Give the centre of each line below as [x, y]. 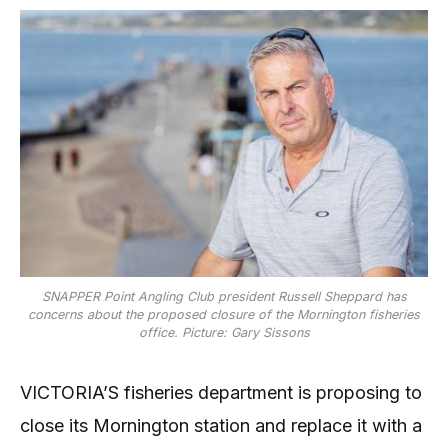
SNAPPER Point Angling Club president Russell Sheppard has [224, 296]
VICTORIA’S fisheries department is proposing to [221, 392]
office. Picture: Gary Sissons [224, 332]
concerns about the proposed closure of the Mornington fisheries [224, 314]
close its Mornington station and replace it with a [221, 425]
